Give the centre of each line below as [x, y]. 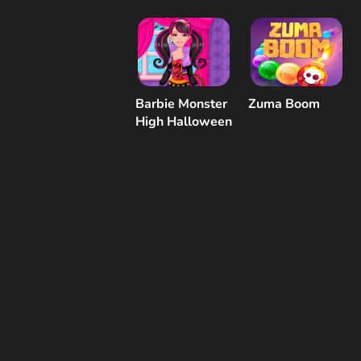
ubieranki [276, 17]
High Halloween [184, 122]
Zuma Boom [284, 104]
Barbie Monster [181, 104]
